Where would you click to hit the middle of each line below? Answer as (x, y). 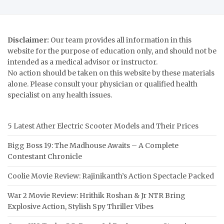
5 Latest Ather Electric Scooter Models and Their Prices (103, 126)
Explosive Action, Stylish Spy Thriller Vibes (80, 206)
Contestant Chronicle (45, 156)
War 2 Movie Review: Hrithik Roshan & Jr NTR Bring (96, 195)
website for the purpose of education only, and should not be (112, 51)
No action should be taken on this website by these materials (111, 73)
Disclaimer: (29, 40)
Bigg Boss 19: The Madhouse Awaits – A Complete (93, 145)
